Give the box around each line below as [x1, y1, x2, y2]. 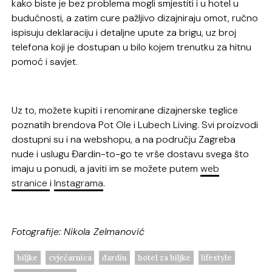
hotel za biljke [137, 252, 191, 263]
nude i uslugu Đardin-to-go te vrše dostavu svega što [12, 147, 250, 160]
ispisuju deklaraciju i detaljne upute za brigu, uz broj [12, 25, 237, 39]
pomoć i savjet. [12, 55, 78, 68]
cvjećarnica [48, 252, 92, 263]
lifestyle [201, 252, 233, 263]
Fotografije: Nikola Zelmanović [12, 225, 145, 238]
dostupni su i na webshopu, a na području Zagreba [12, 132, 236, 146]
